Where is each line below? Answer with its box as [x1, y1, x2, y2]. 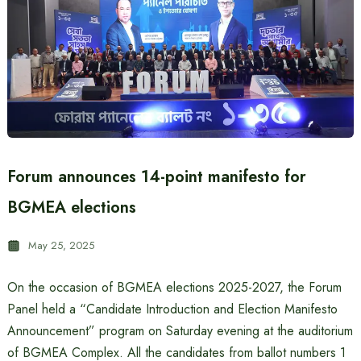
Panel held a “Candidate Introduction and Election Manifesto [6, 300, 338, 318]
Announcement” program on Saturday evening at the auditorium [6, 322, 353, 340]
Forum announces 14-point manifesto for [6, 165, 306, 189]
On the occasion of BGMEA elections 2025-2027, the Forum [6, 278, 342, 297]
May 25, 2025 [27, 238, 94, 253]
